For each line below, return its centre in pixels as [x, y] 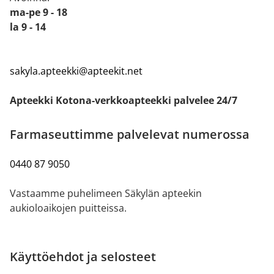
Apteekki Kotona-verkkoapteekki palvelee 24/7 [124, 100]
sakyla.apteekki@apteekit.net [76, 71]
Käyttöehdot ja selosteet [83, 256]
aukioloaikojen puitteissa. [68, 208]
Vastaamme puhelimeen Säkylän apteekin [106, 193]
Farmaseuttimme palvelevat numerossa [130, 134]
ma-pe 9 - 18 [39, 12]
